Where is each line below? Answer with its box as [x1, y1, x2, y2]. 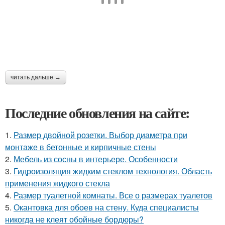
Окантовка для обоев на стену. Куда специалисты [14, 201, 199, 213]
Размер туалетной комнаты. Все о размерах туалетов [14, 189, 212, 201]
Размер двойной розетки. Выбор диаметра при [14, 129, 187, 141]
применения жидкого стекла [5, 177, 110, 189]
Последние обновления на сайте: [5, 102, 190, 123]
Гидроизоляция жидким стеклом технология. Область [14, 165, 212, 177]
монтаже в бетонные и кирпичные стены [5, 141, 156, 153]
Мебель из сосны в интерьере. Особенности [14, 153, 178, 165]
